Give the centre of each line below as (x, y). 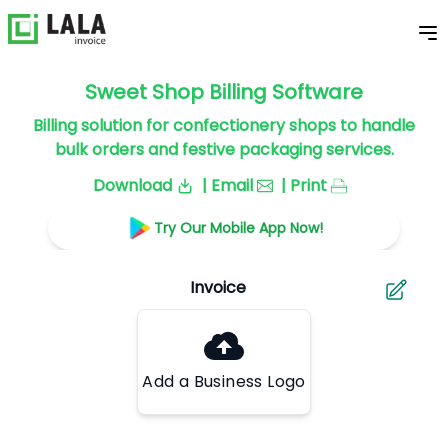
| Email (227, 185)
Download (132, 185)
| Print (304, 185)
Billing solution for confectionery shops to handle (224, 125)
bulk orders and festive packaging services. (224, 149)
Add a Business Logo (224, 381)
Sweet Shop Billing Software (224, 92)
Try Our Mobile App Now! (238, 228)
